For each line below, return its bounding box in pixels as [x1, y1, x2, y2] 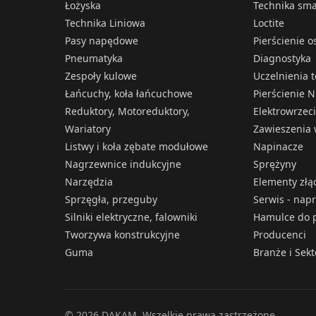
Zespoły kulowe [65, 69, 137, 83]
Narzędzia [65, 175, 113, 188]
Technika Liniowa [65, 16, 145, 30]
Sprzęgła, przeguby [65, 193, 157, 206]
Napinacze [253, 140, 303, 153]
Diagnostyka [253, 51, 311, 65]
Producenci [253, 228, 306, 241]
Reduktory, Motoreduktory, [65, 104, 190, 118]
